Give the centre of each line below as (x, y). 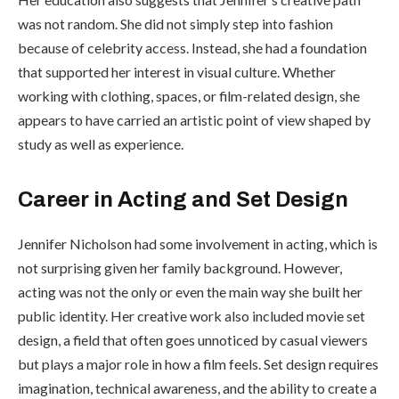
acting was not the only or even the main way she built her (190, 291)
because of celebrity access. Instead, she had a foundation (192, 47)
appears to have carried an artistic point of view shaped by (194, 119)
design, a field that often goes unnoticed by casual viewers (193, 339)
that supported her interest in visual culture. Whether (177, 71)
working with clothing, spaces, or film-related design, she (189, 95)
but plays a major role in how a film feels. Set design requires (198, 363)
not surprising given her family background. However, (180, 267)
